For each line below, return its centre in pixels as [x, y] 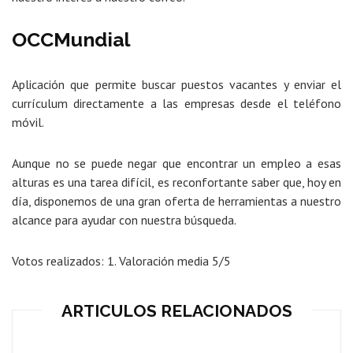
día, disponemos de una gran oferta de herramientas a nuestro [176, 201]
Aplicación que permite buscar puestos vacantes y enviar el [176, 85]
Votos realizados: [59, 261]
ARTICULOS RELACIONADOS [176, 311]
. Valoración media [163, 261]
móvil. [28, 123]
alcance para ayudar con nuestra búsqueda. [124, 220]
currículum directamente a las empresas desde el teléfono [176, 104]
